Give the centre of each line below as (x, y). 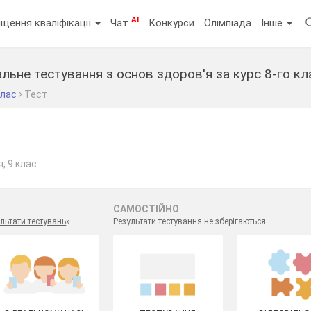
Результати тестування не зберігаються (189, 221)
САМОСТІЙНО (146, 209)
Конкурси (172, 23)
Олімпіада (228, 23)
